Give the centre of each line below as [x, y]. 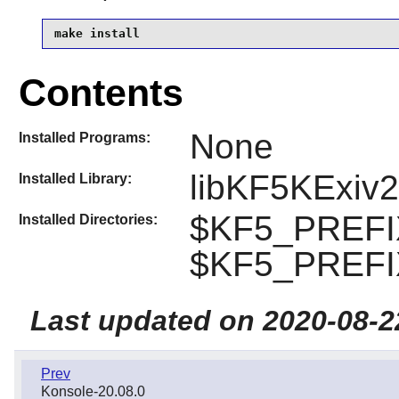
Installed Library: [75, 178]
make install [97, 34]
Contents [101, 93]
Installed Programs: [84, 137]
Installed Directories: [88, 220]
